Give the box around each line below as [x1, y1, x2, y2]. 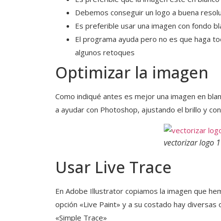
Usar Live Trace [55, 156, 172, 178]
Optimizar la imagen [55, 62, 209, 83]
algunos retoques [75, 47, 135, 58]
